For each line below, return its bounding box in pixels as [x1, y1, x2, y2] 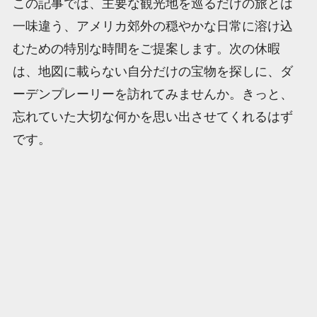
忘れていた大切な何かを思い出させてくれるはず [12, 109, 293, 124]
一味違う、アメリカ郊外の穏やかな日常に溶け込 [12, 18, 293, 33]
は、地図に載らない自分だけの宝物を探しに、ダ [12, 64, 293, 79]
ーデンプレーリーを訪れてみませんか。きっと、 [12, 86, 293, 101]
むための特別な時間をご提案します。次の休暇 [12, 41, 280, 56]
